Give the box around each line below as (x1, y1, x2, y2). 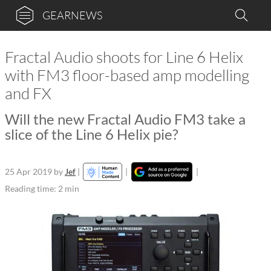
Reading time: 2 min (5, 183, 79, 194)
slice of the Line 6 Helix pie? (5, 125, 178, 143)
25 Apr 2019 (5, 166, 52, 177)
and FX (5, 83, 51, 103)
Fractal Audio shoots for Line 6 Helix (5, 47, 243, 67)
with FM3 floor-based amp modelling (5, 65, 249, 85)
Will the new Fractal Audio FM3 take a (5, 110, 246, 128)
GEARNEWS (42, 8, 102, 22)
